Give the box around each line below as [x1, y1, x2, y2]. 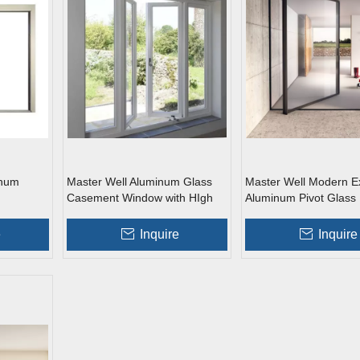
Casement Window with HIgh [67, 191, 213, 204]
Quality [67, 207, 102, 220]
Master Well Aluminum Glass [67, 175, 212, 188]
